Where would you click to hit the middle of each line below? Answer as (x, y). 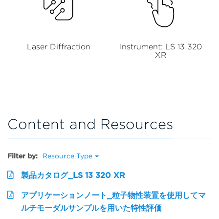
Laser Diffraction (58, 47)
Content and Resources (90, 124)
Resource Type (67, 156)
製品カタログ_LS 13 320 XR (73, 175)
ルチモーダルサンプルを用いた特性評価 (91, 208)
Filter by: (22, 156)
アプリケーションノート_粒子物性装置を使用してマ (113, 195)
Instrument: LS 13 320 (161, 47)
